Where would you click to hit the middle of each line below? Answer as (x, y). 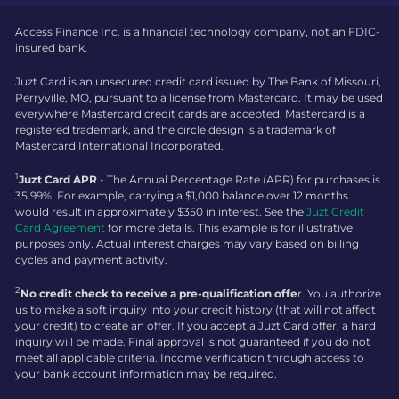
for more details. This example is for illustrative (229, 228)
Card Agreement (60, 228)
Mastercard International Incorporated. (119, 146)
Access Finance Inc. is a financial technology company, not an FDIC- (198, 32)
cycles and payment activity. (91, 260)
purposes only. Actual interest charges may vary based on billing (187, 244)
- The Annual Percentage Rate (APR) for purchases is (240, 180)
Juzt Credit (335, 212)
